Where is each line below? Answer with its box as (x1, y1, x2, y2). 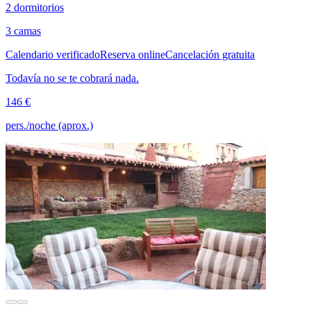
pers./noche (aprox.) (6, 119, 93, 132)
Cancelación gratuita (165, 49, 255, 61)
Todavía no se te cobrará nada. (6, 72, 139, 85)
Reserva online (100, 49, 165, 61)
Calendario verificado (6, 49, 100, 61)
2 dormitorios (6, 1, 64, 14)
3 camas (6, 25, 41, 37)
